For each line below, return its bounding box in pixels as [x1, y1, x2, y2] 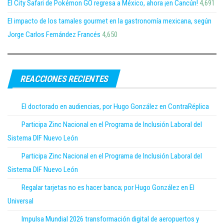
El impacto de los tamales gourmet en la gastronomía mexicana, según [7, 16, 211, 26]
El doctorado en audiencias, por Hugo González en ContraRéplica [21, 102, 209, 111]
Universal [7, 196, 33, 206]
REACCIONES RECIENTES [20, 73, 108, 84]
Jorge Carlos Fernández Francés [7, 30, 100, 39]
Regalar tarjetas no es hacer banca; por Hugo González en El [21, 183, 194, 192]
